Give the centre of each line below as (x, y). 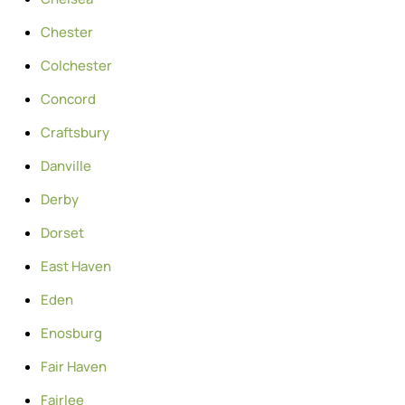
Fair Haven (74, 366)
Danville (66, 165)
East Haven (76, 266)
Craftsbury (75, 132)
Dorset (62, 232)
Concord (68, 99)
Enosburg (71, 333)
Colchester (76, 65)
